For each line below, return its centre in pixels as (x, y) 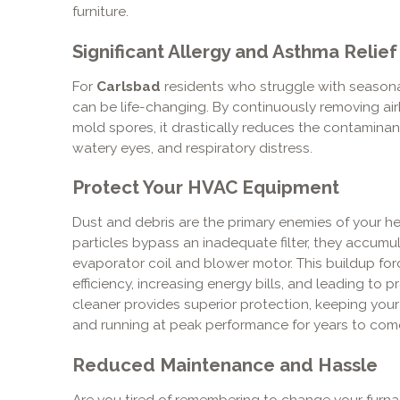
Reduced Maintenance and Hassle (225, 365)
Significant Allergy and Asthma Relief (234, 51)
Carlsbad (128, 86)
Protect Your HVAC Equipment (205, 188)
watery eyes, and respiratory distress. (192, 147)
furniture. (100, 12)
